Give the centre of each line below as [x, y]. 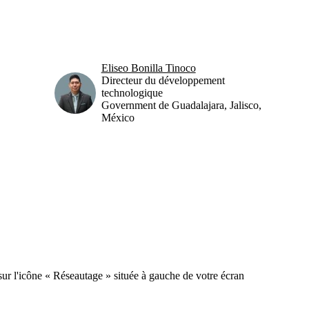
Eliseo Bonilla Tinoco [148, 68]
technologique [132, 92]
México [118, 117]
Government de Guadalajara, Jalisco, [181, 105]
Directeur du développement [163, 80]
